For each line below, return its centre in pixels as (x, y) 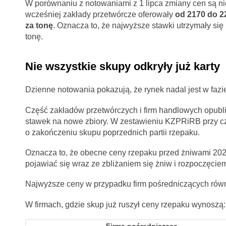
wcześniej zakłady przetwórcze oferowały (100, 15)
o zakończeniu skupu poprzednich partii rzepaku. (112, 132)
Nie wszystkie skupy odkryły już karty (122, 66)
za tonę (39, 26)
